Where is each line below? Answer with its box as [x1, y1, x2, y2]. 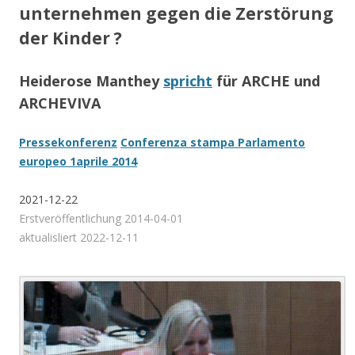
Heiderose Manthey [19, 71, 163, 90]
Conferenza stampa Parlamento [120, 135, 305, 150]
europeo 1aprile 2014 [19, 154, 137, 169]
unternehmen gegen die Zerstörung [19, 2, 334, 25]
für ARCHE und [212, 71, 320, 90]
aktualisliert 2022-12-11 [19, 230, 139, 245]
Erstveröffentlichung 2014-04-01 [19, 211, 183, 226]
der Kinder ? [19, 27, 122, 49]
